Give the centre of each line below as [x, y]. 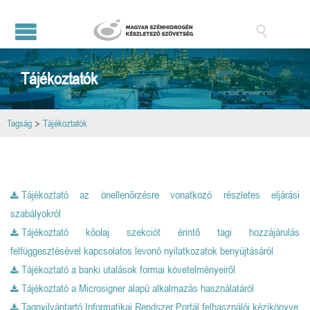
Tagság [19, 123]
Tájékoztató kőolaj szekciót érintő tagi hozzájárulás [161, 232]
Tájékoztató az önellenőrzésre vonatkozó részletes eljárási [161, 195]
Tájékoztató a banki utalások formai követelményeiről [128, 270]
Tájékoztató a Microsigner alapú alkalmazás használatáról [138, 288]
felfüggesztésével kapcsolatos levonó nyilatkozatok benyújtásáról [142, 251]
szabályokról [36, 213]
